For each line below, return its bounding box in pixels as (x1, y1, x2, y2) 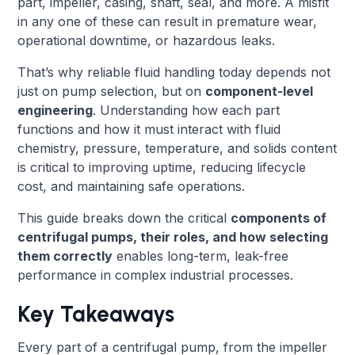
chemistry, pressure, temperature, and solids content (17, 139, 338, 156)
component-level (205, 82, 314, 99)
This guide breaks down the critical (17, 209, 231, 226)
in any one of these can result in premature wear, (17, 13, 318, 29)
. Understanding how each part (93, 101, 281, 118)
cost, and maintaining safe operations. (17, 177, 246, 194)
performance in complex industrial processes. (17, 266, 294, 283)
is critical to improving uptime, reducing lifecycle (17, 158, 307, 175)
